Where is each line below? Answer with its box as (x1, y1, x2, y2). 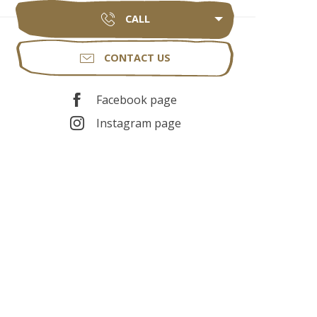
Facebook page (96, 92, 177, 108)
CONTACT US (104, 51, 171, 65)
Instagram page (96, 115, 181, 132)
